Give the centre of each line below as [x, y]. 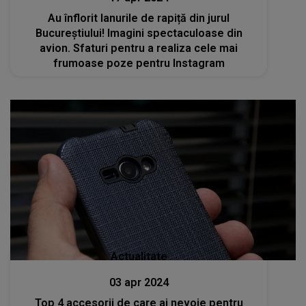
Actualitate [139, 256]
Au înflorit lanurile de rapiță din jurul [139, 18]
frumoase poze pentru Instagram [139, 63]
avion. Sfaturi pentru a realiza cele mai [139, 48]
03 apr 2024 [139, 282]
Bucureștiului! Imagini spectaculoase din [139, 33]
